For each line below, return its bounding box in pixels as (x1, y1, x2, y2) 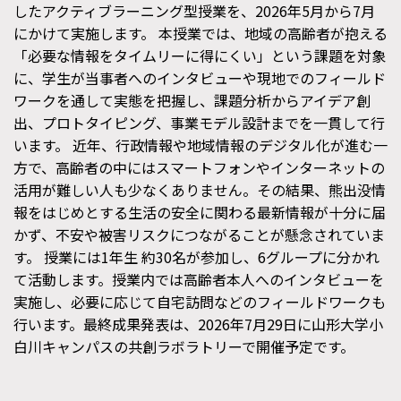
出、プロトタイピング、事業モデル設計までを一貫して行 (13, 111, 385, 133)
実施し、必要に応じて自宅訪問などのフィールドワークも (13, 290, 386, 312)
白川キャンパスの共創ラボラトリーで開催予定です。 (13, 335, 354, 357)
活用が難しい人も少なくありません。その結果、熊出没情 (13, 178, 386, 200)
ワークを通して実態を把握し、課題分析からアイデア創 (13, 89, 371, 111)
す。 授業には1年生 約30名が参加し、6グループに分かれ (13, 245, 380, 268)
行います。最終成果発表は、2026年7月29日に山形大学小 (13, 312, 383, 335)
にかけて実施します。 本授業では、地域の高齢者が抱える (13, 21, 388, 44)
